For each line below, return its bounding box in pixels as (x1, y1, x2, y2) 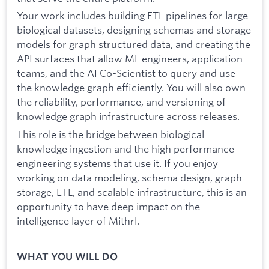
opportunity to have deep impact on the (17, 199, 200, 213)
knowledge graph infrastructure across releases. (17, 110, 240, 123)
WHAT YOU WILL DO (17, 250, 118, 263)
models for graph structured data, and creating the (17, 38, 250, 51)
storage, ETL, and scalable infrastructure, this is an (17, 185, 247, 198)
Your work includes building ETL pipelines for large (17, 9, 248, 22)
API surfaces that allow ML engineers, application (17, 52, 243, 65)
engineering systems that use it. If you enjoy (17, 156, 218, 169)
